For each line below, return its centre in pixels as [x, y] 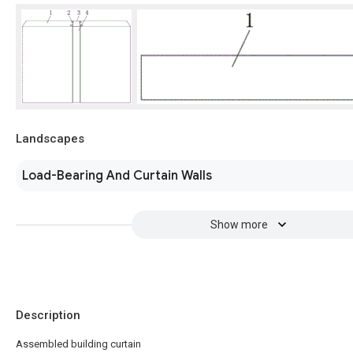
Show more [239, 225]
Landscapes [50, 139]
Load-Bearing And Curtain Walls [117, 176]
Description [48, 315]
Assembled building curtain [78, 344]
